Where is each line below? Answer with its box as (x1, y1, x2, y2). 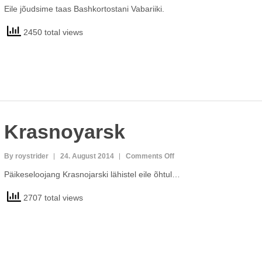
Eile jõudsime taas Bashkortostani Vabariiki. (4, 4, 164, 13)
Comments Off (125, 152, 174, 160)
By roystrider (4, 152, 49, 160)
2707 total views (20, 192, 83, 202)
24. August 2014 (60, 152, 114, 160)
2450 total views (20, 27, 83, 37)
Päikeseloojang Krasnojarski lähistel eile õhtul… (4, 170, 180, 179)
